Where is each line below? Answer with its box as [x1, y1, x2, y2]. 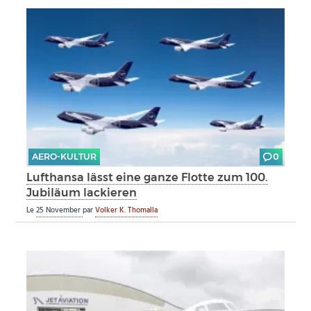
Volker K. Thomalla [95, 204, 158, 217]
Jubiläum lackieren [26, 185, 137, 200]
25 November [36, 204, 83, 217]
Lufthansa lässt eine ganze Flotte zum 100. [26, 170, 269, 185]
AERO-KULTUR [31, 151, 96, 162]
